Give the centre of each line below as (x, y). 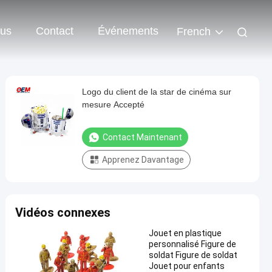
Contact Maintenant (142, 137)
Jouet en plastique (185, 233)
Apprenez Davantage (143, 160)
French (194, 32)
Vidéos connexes (63, 212)
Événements (128, 31)
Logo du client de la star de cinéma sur (157, 92)
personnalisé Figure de (192, 244)
